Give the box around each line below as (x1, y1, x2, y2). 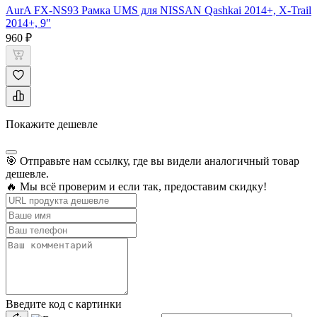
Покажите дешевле (6, 117, 98, 130)
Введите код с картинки (6, 297, 122, 310)
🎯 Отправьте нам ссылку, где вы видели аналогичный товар (6, 154, 299, 167)
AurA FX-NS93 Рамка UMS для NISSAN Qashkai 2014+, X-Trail (6, 4, 311, 16)
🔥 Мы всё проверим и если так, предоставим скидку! (6, 180, 267, 192)
